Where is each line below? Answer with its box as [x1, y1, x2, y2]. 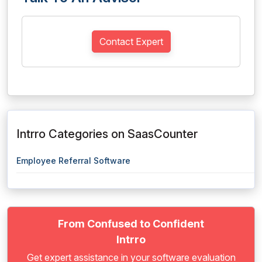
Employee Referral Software [16, 156, 130, 166]
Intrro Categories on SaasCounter [16, 127, 198, 141]
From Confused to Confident [58, 218, 204, 230]
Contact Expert [99, 36, 163, 47]
